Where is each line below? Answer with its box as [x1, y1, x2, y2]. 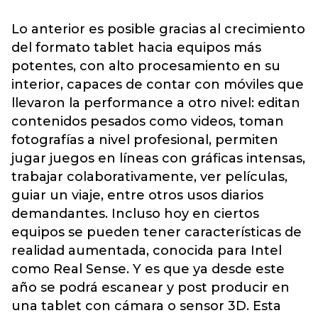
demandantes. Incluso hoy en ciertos [11, 205, 259, 221]
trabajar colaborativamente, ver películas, [11, 168, 287, 185]
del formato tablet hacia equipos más [11, 39, 261, 55]
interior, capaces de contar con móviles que [11, 76, 304, 92]
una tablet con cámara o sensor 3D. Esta [11, 297, 281, 314]
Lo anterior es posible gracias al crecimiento [11, 21, 305, 37]
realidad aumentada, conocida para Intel [11, 242, 282, 258]
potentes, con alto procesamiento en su [11, 57, 280, 74]
